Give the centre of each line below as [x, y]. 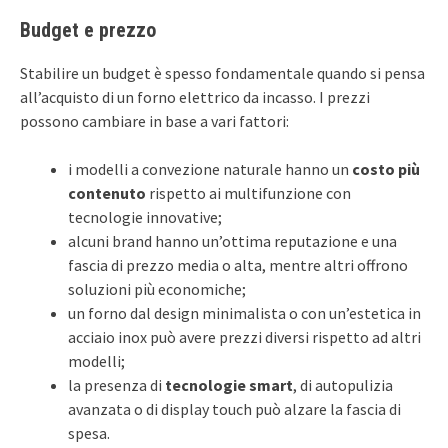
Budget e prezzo [88, 29]
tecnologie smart [229, 384]
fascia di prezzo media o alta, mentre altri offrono [238, 264]
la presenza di [116, 384]
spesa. [89, 432]
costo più [386, 168]
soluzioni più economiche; [157, 288]
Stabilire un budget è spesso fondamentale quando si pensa [222, 72]
